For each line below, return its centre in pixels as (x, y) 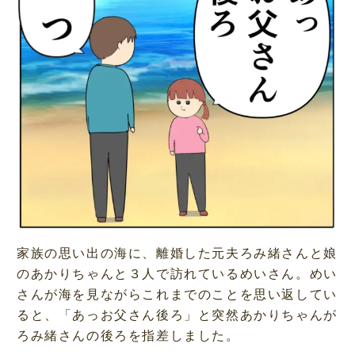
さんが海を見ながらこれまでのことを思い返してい (177, 294)
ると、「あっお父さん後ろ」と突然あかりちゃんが (177, 315)
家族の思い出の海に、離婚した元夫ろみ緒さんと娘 (177, 253)
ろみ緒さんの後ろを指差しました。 (128, 335)
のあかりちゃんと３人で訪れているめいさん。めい (177, 273)
